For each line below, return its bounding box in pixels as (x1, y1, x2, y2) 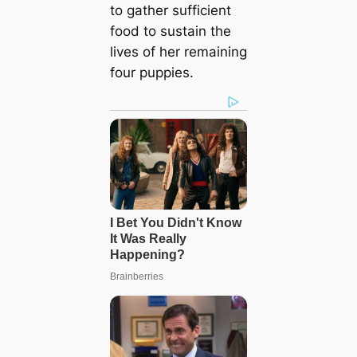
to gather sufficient (109, 2, 231, 18)
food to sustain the (109, 22, 231, 39)
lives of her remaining (109, 43, 247, 60)
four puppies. (109, 64, 194, 80)
